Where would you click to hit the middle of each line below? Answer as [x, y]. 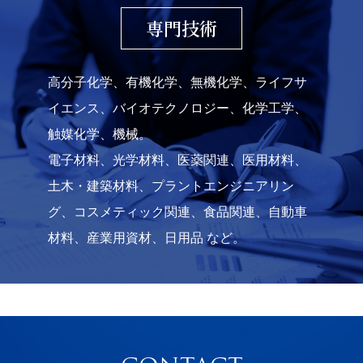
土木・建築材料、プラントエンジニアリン [171, 186]
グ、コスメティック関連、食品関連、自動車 [177, 212]
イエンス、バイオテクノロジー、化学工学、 [177, 108]
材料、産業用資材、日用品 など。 [147, 238]
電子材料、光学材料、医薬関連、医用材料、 [177, 160]
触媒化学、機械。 [100, 134]
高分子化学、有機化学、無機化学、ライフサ [177, 82]
